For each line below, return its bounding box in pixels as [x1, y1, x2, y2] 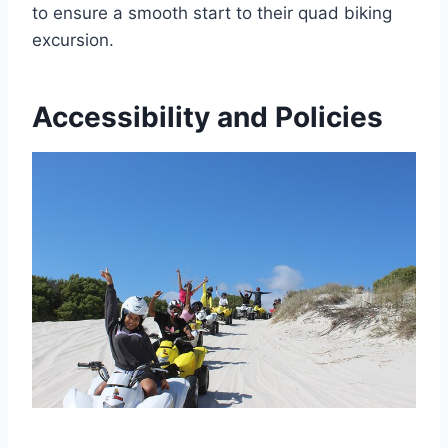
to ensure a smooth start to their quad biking [32, 2, 392, 23]
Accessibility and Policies [32, 99, 383, 134]
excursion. [32, 29, 114, 50]
